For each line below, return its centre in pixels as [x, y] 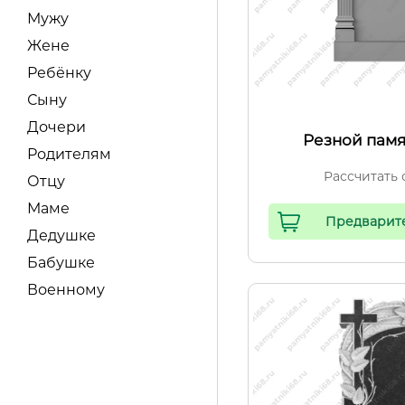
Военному [66, 290]
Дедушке [61, 235]
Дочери [57, 127]
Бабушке [61, 263]
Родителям [69, 154]
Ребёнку [59, 73]
